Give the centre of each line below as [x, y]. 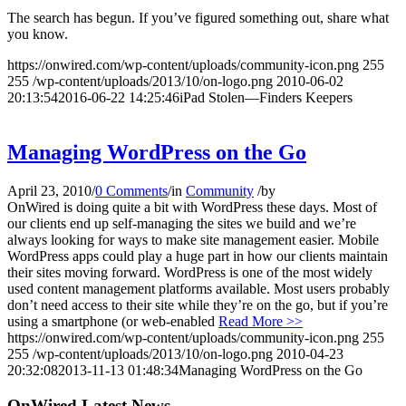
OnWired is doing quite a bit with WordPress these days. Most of [192, 207]
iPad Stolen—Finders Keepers [266, 98]
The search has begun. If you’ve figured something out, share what [198, 18]
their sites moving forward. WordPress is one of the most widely [190, 272]
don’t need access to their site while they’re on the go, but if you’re [198, 304]
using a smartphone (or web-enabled [113, 321]
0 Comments [131, 190]
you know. [38, 34]
